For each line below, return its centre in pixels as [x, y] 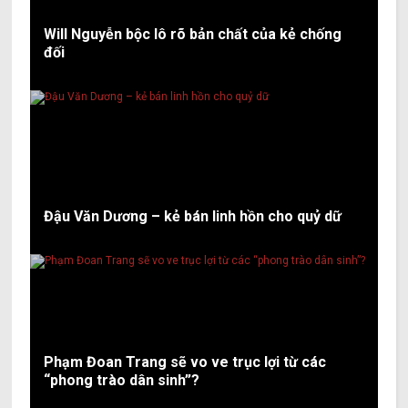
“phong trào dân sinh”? [122, 380]
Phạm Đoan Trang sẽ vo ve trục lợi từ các [185, 362]
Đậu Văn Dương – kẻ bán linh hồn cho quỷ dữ [193, 216]
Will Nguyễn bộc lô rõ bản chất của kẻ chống [193, 34]
